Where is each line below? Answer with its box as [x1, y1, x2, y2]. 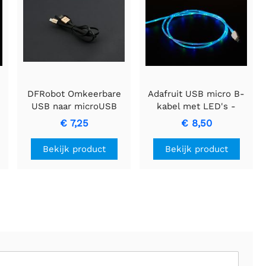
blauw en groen [163, 113, 230, 124]
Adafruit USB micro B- [148, 88, 245, 99]
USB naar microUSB [31, 100, 117, 112]
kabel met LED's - [157, 100, 236, 112]
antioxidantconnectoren [23, 125, 125, 137]
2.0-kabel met [43, 113, 105, 124]
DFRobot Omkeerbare [27, 88, 121, 99]
